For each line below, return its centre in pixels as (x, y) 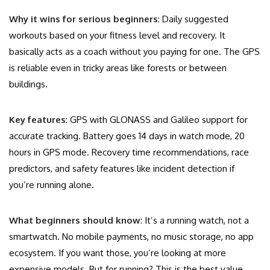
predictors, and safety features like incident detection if (122, 169)
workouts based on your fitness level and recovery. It (117, 36)
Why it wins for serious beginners (83, 19)
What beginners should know (75, 221)
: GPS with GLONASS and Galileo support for (157, 120)
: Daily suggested (193, 19)
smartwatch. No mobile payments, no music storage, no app (131, 237)
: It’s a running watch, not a (195, 221)
